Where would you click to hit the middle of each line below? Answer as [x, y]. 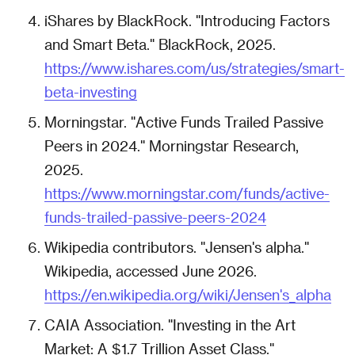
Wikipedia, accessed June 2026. [151, 270]
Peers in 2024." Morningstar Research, [172, 145]
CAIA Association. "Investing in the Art [170, 324]
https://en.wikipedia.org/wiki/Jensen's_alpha [188, 294]
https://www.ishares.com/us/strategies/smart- [195, 67]
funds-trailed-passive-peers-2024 [155, 216]
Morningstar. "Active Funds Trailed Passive [184, 121]
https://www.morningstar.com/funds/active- [187, 193]
